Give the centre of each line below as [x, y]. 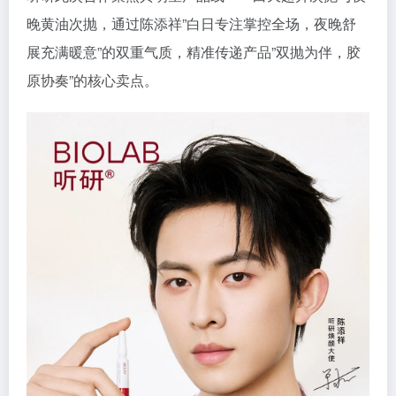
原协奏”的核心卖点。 [92, 80]
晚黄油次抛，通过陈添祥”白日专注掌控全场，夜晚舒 [191, 24]
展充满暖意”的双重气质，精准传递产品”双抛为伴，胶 [194, 52]
